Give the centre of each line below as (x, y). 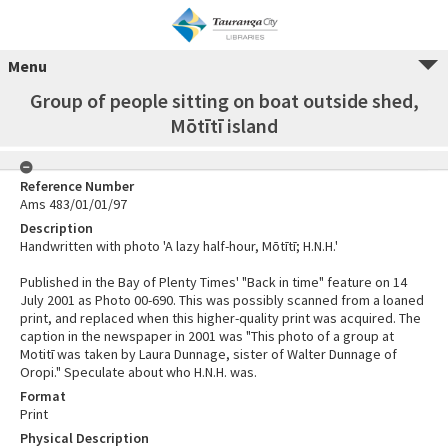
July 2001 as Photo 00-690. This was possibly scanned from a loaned (222, 300)
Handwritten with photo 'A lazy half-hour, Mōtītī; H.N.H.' (179, 246)
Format (43, 396)
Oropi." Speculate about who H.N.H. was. (138, 372)
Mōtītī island (224, 125)
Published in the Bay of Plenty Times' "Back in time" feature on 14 (213, 282)
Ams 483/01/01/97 (73, 204)
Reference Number (77, 186)
